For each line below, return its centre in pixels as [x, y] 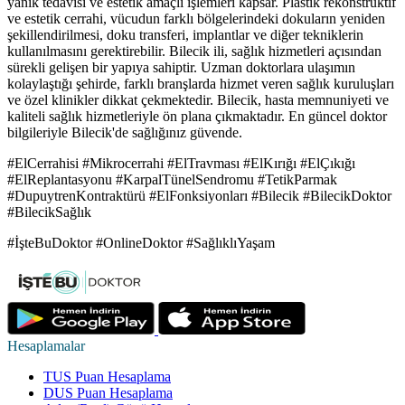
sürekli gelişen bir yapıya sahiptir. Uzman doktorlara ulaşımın [181, 68]
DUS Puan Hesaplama [108, 393]
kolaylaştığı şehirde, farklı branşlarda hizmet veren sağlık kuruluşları [201, 84]
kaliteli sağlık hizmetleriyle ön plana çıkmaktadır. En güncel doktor [197, 117]
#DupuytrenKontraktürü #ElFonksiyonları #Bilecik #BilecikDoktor [199, 196]
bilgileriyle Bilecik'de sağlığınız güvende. [125, 133]
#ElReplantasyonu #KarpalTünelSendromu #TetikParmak [172, 180]
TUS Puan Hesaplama [107, 377]
